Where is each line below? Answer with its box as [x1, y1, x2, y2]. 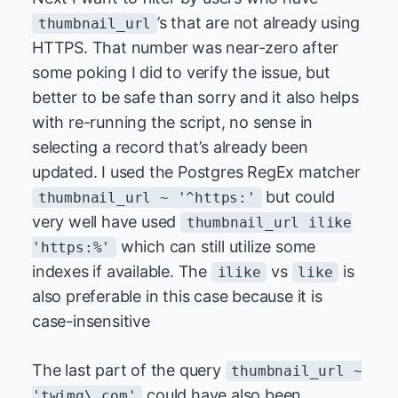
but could [261, 187, 335, 206]
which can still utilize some [115, 237, 316, 256]
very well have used [32, 212, 181, 231]
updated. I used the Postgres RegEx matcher [32, 163, 361, 181]
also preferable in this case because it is [32, 287, 322, 306]
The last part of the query [32, 361, 226, 379]
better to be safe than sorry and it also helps [32, 88, 359, 107]
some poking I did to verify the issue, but [32, 63, 330, 82]
